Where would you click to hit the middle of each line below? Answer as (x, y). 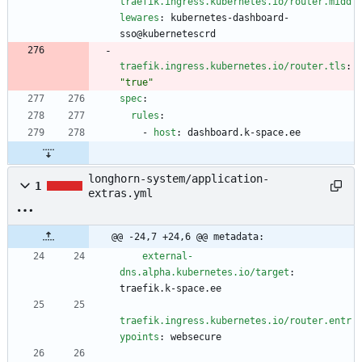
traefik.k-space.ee (170, 289)
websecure (196, 337)
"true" (137, 83)
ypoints (139, 337)
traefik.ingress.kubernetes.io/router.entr (236, 321)
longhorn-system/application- (179, 179)
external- (168, 257)
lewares (139, 18)
